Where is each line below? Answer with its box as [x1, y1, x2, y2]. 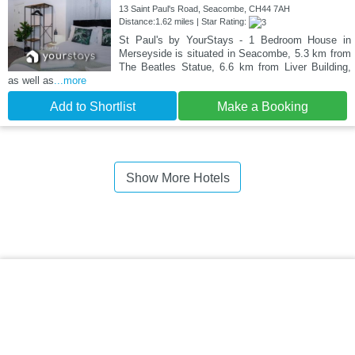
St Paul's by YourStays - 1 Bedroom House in [118, 34, 351, 47]
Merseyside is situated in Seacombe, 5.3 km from [118, 48, 351, 60]
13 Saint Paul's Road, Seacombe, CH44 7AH [118, 3, 290, 13]
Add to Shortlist [49, 100, 136, 114]
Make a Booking [217, 100, 308, 114]
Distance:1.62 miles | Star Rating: [118, 16, 249, 26]
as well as [8, 74, 54, 87]
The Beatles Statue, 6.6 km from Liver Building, [118, 61, 351, 74]
